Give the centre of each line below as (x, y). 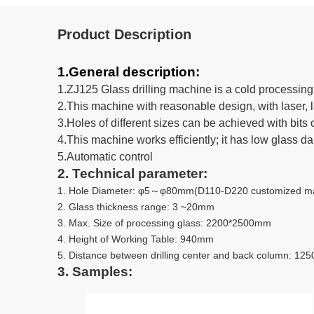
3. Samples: (95, 272)
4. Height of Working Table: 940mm (136, 239)
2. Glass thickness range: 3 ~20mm (136, 207)
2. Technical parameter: (132, 173)
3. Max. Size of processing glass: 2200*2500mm (164, 223)
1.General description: (129, 72)
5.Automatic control (105, 157)
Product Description (124, 34)
